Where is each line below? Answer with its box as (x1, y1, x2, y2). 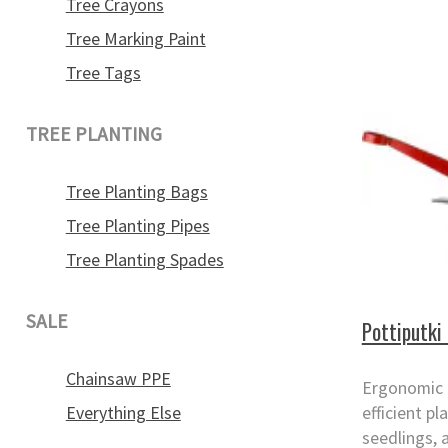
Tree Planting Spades (65, 248, 224, 271)
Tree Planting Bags (65, 180, 208, 203)
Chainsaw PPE (65, 367, 171, 390)
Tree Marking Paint (65, 27, 206, 50)
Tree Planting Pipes (65, 214, 210, 237)
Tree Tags (65, 61, 141, 84)
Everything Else (65, 401, 181, 424)
